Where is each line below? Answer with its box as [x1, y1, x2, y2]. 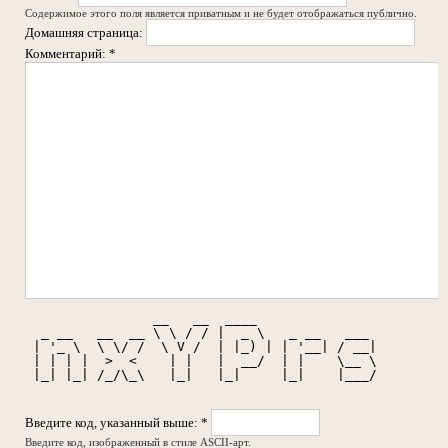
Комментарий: [25, 46, 109, 62]
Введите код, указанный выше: [25, 415, 201, 431]
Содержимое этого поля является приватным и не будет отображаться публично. [25, 7, 417, 20]
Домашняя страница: [25, 25, 146, 41]
